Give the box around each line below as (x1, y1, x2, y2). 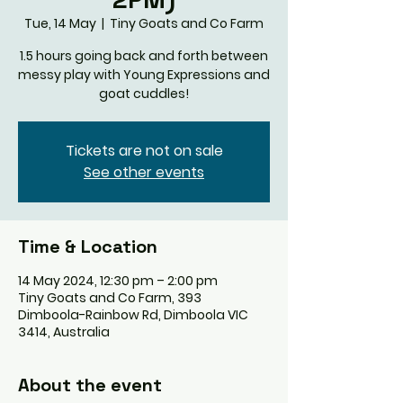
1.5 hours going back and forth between (20, 46, 268, 65)
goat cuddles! (99, 84, 189, 103)
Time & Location (18, 234, 157, 258)
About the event (18, 372, 162, 397)
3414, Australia (18, 322, 110, 341)
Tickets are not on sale (65, 139, 223, 161)
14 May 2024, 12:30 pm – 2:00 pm (18, 271, 218, 290)
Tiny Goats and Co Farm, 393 (18, 288, 201, 307)
